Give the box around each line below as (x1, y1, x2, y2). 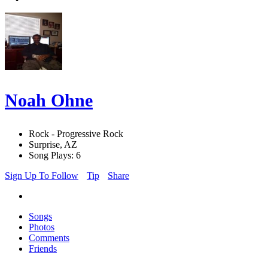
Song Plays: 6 (29, 150, 81, 161)
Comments (29, 233, 69, 243)
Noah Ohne (5, 90, 93, 111)
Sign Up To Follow (5, 170, 78, 181)
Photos (29, 222, 54, 233)
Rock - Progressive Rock (29, 129, 123, 139)
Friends (29, 243, 57, 254)
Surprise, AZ (29, 139, 77, 150)
